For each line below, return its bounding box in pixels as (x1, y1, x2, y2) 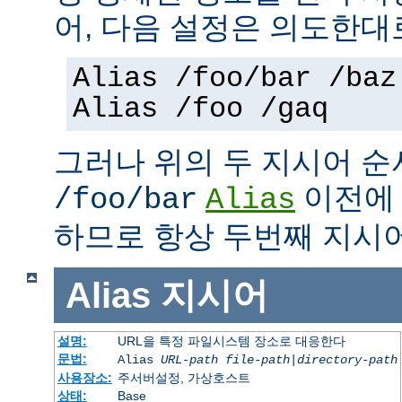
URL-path (160, 353, 218, 368)
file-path (224, 353, 290, 368)
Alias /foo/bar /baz (73, 62, 397, 95)
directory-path (296, 353, 398, 368)
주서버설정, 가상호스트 (117, 371, 250, 386)
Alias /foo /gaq (73, 92, 328, 126)
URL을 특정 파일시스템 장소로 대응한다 (117, 334, 345, 349)
